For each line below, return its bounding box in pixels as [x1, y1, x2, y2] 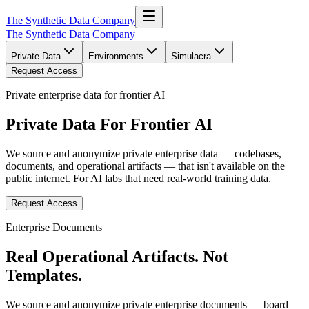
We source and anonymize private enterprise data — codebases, [6, 147, 281, 159]
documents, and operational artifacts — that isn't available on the [6, 159, 285, 172]
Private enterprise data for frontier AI [6, 89, 165, 101]
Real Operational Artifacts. [6, 247, 199, 266]
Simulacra [171, 51, 211, 61]
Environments [88, 51, 143, 61]
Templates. [6, 266, 82, 284]
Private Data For [6, 114, 126, 133]
